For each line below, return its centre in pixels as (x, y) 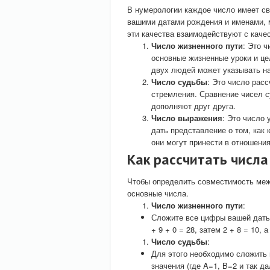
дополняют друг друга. (193, 106)
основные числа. (158, 193)
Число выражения (187, 118)
